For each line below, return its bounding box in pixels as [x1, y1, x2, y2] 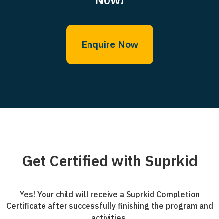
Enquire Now [81, 37, 138, 51]
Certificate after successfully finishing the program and [6, 200, 213, 211]
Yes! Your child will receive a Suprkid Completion [19, 189, 200, 199]
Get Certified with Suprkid [22, 151, 197, 170]
